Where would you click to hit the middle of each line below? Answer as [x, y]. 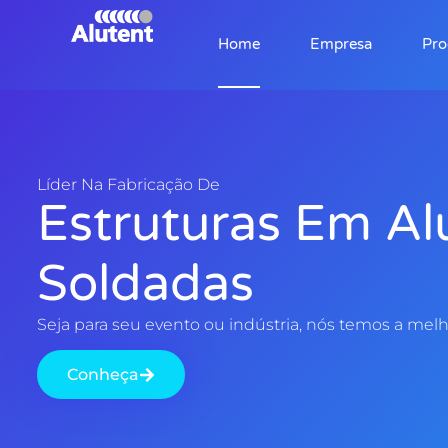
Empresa [340, 44]
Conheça [102, 375]
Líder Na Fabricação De [128, 184]
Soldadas [145, 284]
